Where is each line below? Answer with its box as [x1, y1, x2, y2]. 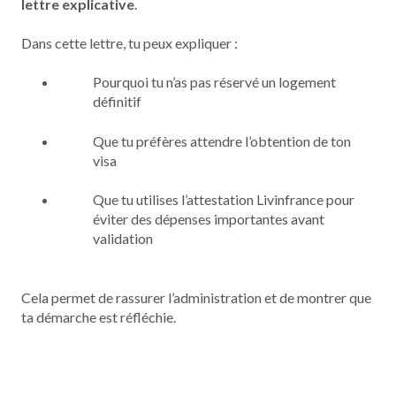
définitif [93, 93, 141, 110]
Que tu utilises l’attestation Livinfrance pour [93, 191, 354, 209]
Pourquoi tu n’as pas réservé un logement [93, 73, 336, 91]
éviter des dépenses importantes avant [93, 210, 324, 228]
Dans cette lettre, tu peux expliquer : [21, 34, 238, 51]
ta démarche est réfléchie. [21, 308, 176, 325]
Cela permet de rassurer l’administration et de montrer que [21, 288, 371, 306]
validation [93, 230, 153, 247]
